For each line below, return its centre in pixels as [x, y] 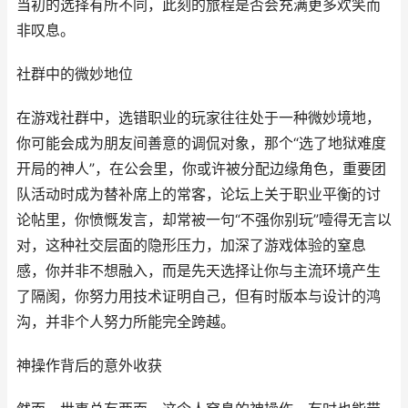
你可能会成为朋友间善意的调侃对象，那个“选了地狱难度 [201, 143]
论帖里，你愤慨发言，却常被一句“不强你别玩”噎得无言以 [204, 220]
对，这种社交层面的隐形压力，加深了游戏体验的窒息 [191, 245]
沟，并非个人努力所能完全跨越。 [126, 322]
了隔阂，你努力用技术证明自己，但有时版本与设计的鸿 [199, 296]
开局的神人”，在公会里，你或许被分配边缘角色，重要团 [201, 169]
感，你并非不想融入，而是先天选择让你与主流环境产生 [199, 271]
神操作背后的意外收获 [89, 366]
